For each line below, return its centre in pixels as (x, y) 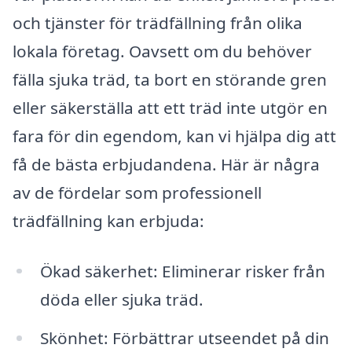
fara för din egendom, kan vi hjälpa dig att (174, 136)
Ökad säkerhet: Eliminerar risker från (182, 271)
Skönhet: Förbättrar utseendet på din (184, 338)
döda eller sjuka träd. (121, 299)
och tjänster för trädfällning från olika (158, 22)
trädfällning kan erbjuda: (108, 220)
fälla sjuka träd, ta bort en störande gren (170, 79)
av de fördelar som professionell (137, 192)
